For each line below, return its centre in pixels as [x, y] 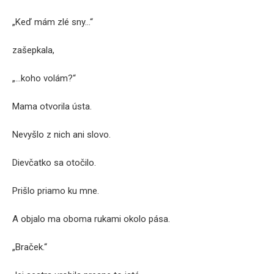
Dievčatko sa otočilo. [54, 163]
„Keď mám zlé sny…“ [53, 22]
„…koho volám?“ [44, 78]
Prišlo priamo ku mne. [56, 191]
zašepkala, [33, 50]
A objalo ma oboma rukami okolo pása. [91, 219]
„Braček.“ [30, 247]
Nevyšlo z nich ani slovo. [61, 135]
